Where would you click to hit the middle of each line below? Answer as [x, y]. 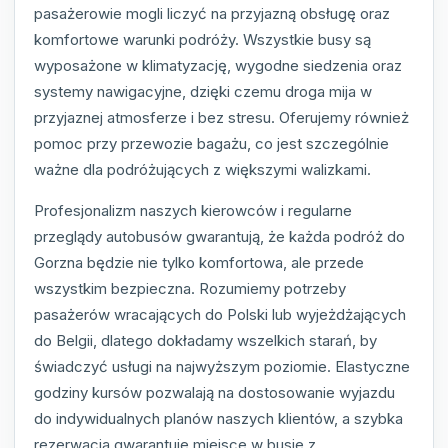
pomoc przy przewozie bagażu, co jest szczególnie [211, 144]
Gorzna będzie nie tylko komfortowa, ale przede [199, 263]
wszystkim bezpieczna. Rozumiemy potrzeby [190, 289]
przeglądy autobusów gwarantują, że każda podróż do [219, 237]
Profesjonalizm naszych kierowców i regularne [193, 211]
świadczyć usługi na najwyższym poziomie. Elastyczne [222, 367]
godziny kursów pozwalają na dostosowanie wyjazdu [214, 393]
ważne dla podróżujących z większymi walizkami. [202, 170]
